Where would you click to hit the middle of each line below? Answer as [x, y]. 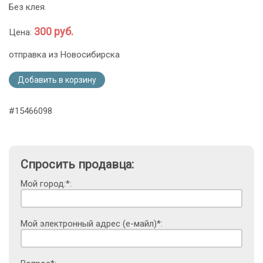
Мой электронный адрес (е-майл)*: [92, 224]
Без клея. [28, 7]
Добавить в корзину [57, 80]
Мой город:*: [46, 184]
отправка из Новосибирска [64, 55]
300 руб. [54, 32]
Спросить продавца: [77, 165]
